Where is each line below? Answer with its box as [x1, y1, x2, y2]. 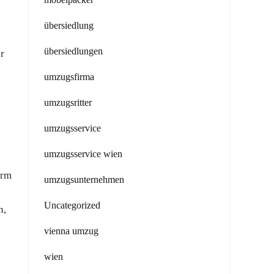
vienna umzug [44, 226, 98, 236]
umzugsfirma [44, 72, 94, 82]
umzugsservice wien [44, 149, 122, 159]
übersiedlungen [44, 46, 103, 56]
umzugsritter [44, 97, 92, 108]
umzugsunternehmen [44, 174, 124, 185]
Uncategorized [44, 200, 100, 210]
